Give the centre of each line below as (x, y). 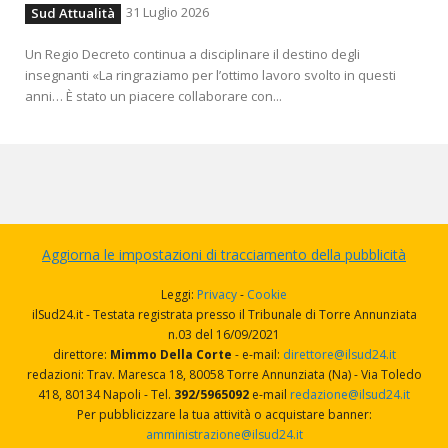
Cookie (267, 294)
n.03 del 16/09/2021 (224, 334)
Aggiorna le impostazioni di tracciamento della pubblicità (224, 254)
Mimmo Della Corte (169, 354)
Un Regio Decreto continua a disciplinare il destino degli (192, 53)
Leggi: (179, 294)
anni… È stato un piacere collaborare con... (153, 95)
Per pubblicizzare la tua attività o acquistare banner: (224, 414)
